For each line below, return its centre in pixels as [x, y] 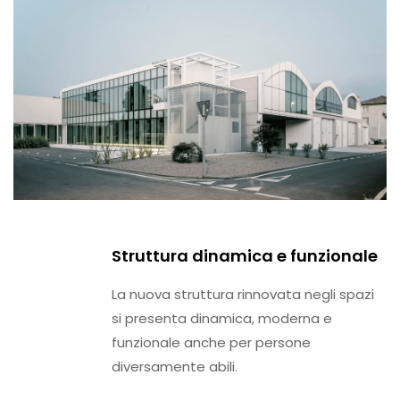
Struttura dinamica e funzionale [245, 255]
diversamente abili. [175, 366]
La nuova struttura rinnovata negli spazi [243, 294]
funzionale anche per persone [211, 342]
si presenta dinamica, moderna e [222, 318]
